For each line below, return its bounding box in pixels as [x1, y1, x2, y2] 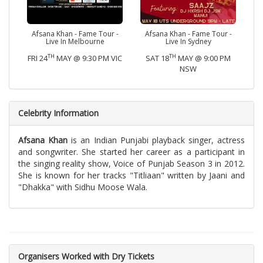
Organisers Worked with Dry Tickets [18, 250, 154, 262]
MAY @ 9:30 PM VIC [55, 52, 122, 63]
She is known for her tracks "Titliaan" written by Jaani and [18, 169, 245, 181]
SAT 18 [146, 52, 169, 63]
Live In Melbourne [45, 36, 104, 46]
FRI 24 [28, 52, 48, 63]
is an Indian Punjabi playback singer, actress [68, 134, 245, 146]
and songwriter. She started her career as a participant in [18, 146, 245, 157]
